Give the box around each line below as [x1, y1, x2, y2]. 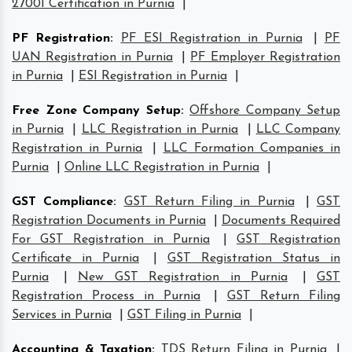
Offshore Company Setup [189, 104, 340, 117]
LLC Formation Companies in [163, 141, 341, 155]
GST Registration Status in [167, 251, 340, 265]
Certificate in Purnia [12, 251, 139, 265]
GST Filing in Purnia [127, 308, 241, 321]
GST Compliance [12, 195, 114, 208]
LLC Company [255, 123, 341, 136]
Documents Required [222, 214, 340, 227]
